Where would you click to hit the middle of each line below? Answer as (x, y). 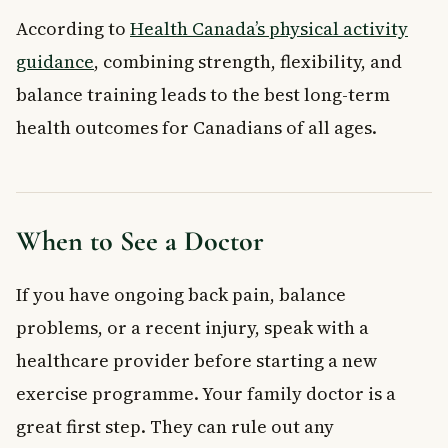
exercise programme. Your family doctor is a (206, 393)
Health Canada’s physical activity (269, 28)
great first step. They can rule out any (175, 426)
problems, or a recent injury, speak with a (192, 327)
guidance (55, 61)
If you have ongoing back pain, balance (181, 294)
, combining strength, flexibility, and (248, 61)
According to (73, 28)
